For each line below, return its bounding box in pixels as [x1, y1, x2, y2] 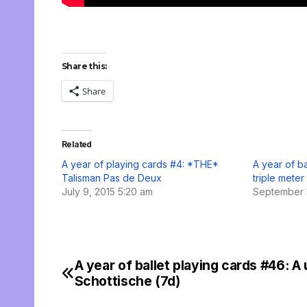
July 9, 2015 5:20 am [62, 186, 153, 198]
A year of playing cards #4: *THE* [62, 158, 219, 171]
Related [62, 139, 92, 150]
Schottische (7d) [74, 273, 180, 290]
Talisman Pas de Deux [62, 172, 162, 184]
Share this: [62, 61, 107, 72]
